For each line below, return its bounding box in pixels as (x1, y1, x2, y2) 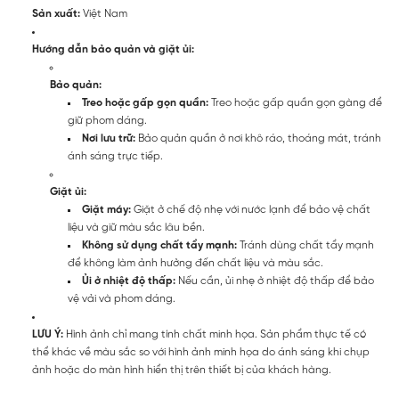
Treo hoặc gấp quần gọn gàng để (208, 97, 382, 109)
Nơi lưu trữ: (82, 133, 135, 144)
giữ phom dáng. (68, 115, 147, 126)
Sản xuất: (32, 8, 80, 20)
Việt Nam (80, 8, 127, 20)
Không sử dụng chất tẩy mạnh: (82, 240, 237, 251)
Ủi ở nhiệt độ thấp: (82, 275, 175, 287)
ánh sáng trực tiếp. (68, 151, 163, 162)
